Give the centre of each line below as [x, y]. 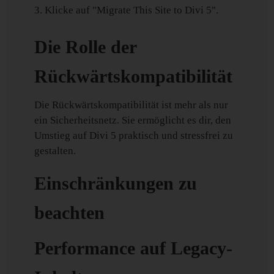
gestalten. [55, 151]
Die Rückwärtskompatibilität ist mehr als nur [131, 105]
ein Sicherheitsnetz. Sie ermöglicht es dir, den [133, 120]
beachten [70, 213]
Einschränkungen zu [116, 183]
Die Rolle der [86, 47]
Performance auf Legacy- [134, 248]
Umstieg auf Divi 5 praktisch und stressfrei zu [134, 135]
